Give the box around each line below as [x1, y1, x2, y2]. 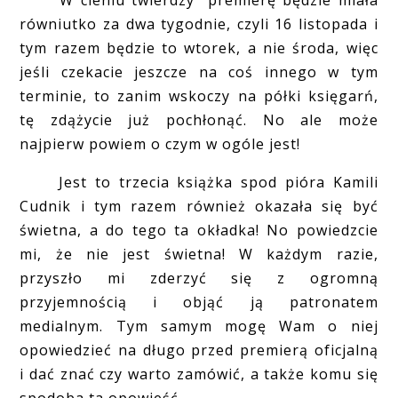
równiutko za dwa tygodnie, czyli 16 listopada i [20, 13, 378, 34]
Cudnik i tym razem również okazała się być [20, 195, 378, 216]
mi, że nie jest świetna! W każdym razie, [20, 243, 378, 264]
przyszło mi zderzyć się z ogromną [20, 267, 378, 288]
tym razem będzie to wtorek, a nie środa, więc [20, 37, 378, 58]
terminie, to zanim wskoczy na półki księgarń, [20, 85, 378, 106]
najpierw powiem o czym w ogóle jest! [20, 133, 301, 154]
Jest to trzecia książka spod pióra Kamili [20, 171, 378, 192]
